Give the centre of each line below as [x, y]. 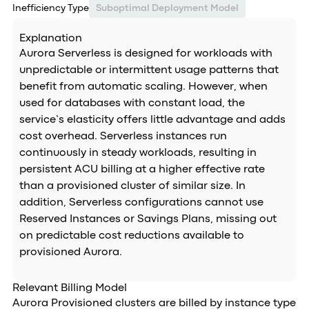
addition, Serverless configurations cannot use [141, 203]
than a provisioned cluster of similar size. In [132, 186]
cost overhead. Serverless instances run [123, 137]
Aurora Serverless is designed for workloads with [146, 54]
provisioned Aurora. [70, 252]
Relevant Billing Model [69, 288]
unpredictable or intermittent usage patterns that [149, 70]
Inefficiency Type [50, 8]
